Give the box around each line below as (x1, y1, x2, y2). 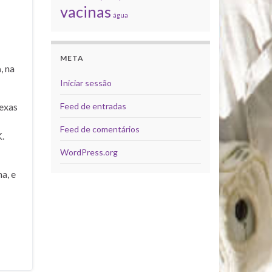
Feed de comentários (59, 123, 140, 134)
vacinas (59, 2, 111, 21)
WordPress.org (59, 146, 118, 157)
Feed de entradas (59, 100, 126, 111)
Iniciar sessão (59, 77, 112, 88)
